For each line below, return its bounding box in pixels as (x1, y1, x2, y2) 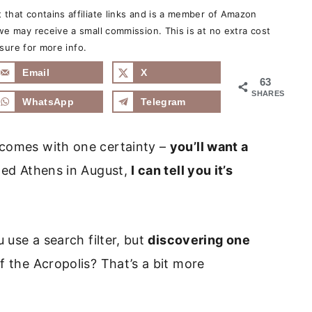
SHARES (251, 89, 285, 97)
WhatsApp (22, 96, 75, 107)
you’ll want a (169, 139, 249, 154)
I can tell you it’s (131, 162, 233, 178)
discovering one (148, 232, 250, 247)
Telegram (140, 96, 186, 107)
